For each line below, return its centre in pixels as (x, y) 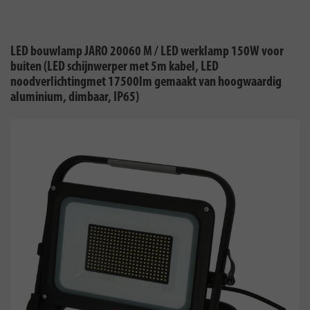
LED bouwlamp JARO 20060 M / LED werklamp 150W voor (147, 52)
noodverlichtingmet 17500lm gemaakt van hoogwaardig (146, 82)
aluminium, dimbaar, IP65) (75, 98)
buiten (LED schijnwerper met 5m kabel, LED (115, 67)
